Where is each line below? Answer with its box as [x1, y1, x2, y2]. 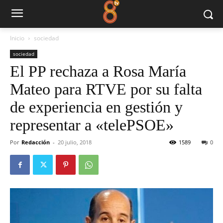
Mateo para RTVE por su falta [10, 80, 202, 98]
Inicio [10, 34, 24, 42]
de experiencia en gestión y [10, 98, 183, 116]
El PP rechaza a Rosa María [10, 62, 186, 80]
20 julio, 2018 [58, 138, 92, 146]
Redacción [21, 138, 50, 146]
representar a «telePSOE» [10, 116, 174, 134]
